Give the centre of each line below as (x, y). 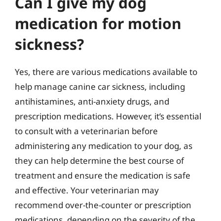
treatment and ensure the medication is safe (103, 175)
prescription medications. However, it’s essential (108, 116)
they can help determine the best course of (99, 160)
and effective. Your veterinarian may (87, 190)
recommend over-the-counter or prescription (103, 205)
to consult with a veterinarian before (86, 131)
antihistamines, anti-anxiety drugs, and (92, 101)
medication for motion (98, 23)
